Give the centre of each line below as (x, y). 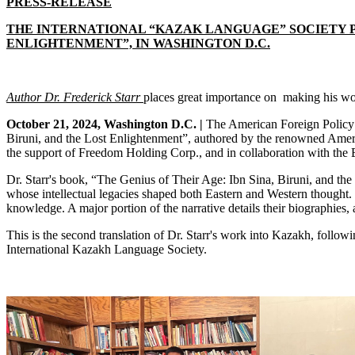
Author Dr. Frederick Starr (75, 97)
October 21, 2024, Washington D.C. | (105, 124)
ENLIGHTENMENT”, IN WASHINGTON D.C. (138, 44)
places (159, 97)
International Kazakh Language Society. (107, 250)
